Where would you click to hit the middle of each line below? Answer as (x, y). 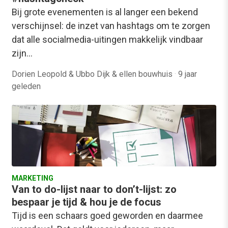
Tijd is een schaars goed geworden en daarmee (107, 215)
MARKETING (33, 178)
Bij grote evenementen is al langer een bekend (105, 12)
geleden (26, 87)
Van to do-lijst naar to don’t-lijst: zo (94, 189)
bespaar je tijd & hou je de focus (87, 202)
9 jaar (188, 74)
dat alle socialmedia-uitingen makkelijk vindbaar (107, 40)
